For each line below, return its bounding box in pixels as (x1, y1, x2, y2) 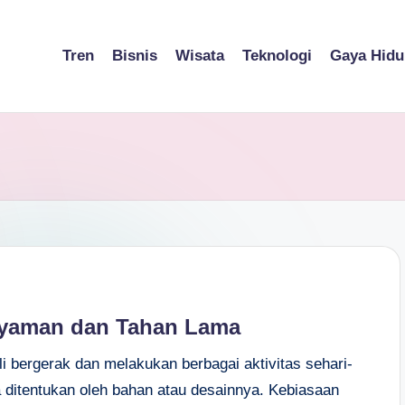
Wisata (175, 47, 224, 65)
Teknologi (242, 47, 312, 65)
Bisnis (112, 47, 157, 65)
